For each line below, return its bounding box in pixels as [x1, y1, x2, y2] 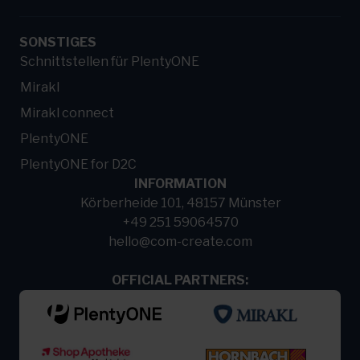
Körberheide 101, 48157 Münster [80, 194, 281, 211]
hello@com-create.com [108, 233, 252, 249]
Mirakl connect [20, 104, 114, 121]
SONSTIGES [19, 34, 96, 50]
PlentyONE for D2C [20, 156, 137, 172]
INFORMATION [133, 175, 227, 191]
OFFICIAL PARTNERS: [112, 272, 248, 288]
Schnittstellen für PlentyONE [20, 53, 199, 69]
